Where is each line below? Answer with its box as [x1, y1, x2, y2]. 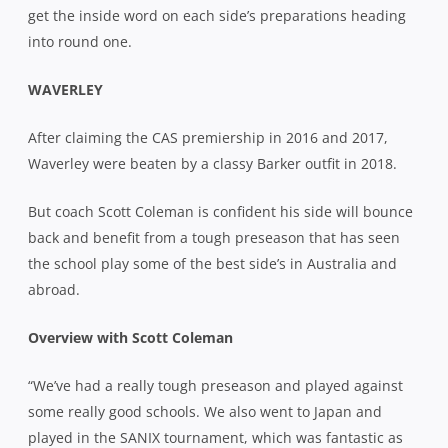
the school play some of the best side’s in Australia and [28, 253, 397, 273]
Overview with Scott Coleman [28, 327, 233, 347]
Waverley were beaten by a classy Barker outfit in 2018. [28, 153, 397, 173]
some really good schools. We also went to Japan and [28, 401, 382, 421]
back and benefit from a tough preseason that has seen [28, 227, 400, 247]
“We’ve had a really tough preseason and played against [28, 375, 403, 395]
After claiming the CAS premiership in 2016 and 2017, [28, 127, 388, 147]
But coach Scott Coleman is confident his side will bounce [28, 201, 413, 221]
